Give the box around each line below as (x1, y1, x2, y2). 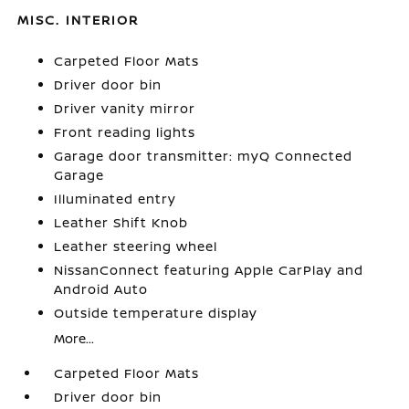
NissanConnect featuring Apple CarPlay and (54, 261, 364, 278)
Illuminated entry (54, 190, 177, 207)
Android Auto (54, 280, 149, 298)
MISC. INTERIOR (17, 11, 140, 28)
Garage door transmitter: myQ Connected (54, 147, 353, 164)
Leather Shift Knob (54, 214, 189, 231)
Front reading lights (54, 123, 196, 141)
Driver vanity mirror (54, 100, 196, 117)
